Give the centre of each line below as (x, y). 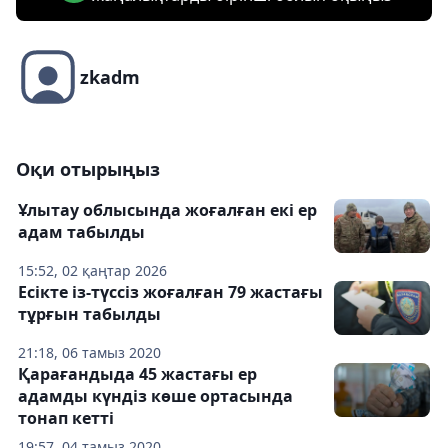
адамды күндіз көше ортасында (155, 396)
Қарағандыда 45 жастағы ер (137, 374)
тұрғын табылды (89, 314)
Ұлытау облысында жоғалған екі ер (167, 210)
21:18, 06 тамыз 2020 (89, 353)
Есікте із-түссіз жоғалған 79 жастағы (170, 292)
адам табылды (81, 232)
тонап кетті (66, 418)
